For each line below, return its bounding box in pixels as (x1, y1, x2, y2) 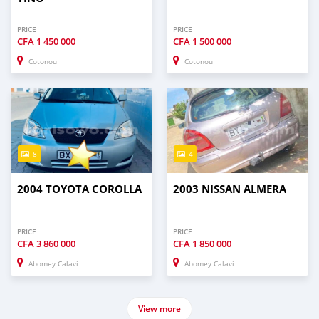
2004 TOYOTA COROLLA (17, 182, 142, 197)
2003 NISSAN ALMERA (173, 182, 286, 197)
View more (138, 303, 181, 315)
